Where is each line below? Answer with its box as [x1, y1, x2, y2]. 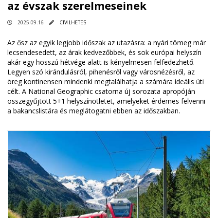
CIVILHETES [59, 18, 86, 26]
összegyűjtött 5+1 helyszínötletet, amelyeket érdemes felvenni [7, 96, 205, 106]
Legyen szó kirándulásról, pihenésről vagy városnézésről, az [7, 67, 195, 76]
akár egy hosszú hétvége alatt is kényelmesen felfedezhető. [7, 57, 195, 67]
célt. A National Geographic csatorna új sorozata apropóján [7, 86, 195, 96]
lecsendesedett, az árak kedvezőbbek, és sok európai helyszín [7, 47, 201, 57]
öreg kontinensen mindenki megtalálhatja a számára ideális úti [7, 76, 204, 86]
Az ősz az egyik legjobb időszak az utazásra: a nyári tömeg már [7, 37, 206, 47]
